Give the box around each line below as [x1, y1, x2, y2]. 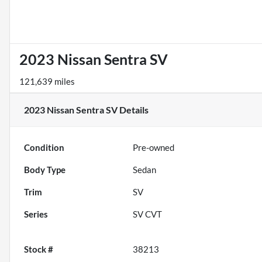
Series [24, 209, 48, 220]
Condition [24, 142, 64, 153]
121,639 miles [19, 76, 75, 87]
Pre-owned [133, 142, 175, 153]
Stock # [24, 244, 53, 255]
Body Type [24, 164, 65, 175]
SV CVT [133, 209, 163, 220]
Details [118, 104, 149, 116]
